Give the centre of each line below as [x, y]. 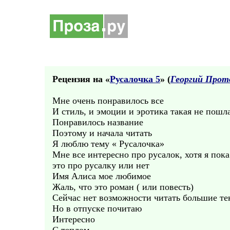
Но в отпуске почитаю [97, 208]
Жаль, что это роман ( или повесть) [123, 187]
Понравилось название [98, 122]
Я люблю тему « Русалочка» [108, 144]
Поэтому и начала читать [102, 133]
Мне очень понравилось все [108, 101]
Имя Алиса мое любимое [102, 176]
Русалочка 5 [135, 79]
